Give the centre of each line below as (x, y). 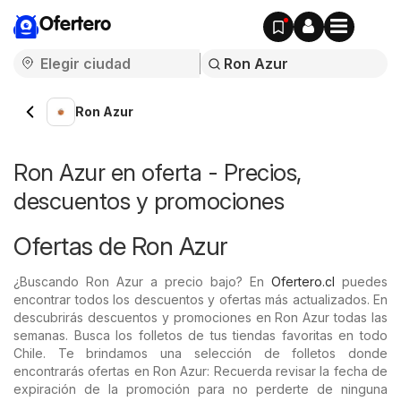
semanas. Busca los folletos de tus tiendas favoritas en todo (200, 335)
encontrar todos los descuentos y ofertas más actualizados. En (200, 299)
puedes (361, 282)
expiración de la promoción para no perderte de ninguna (200, 389)
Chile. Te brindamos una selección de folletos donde (200, 353)
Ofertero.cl (303, 282)
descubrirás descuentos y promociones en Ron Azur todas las (200, 317)
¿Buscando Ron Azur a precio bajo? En (142, 282)
